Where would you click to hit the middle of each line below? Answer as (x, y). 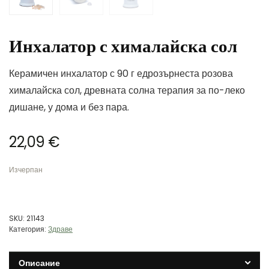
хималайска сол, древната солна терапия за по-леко (127, 91)
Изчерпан (26, 170)
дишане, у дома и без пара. (69, 107)
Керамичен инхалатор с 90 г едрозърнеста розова (121, 74)
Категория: (29, 229)
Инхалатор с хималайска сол (123, 47)
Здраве (60, 229)
